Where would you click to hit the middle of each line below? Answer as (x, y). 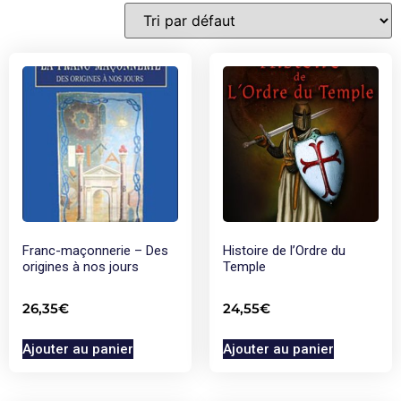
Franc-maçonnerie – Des (95, 250)
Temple (244, 266)
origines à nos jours (81, 266)
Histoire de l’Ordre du (284, 250)
